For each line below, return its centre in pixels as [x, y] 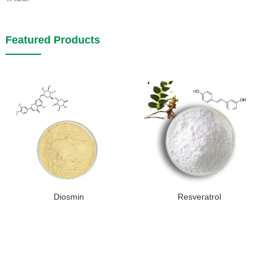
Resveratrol [200, 197]
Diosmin [69, 197]
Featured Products [52, 40]
